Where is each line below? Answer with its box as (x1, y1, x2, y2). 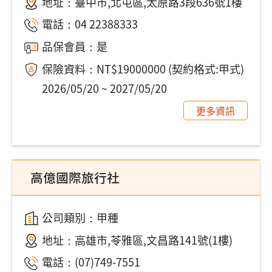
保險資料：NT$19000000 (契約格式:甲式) (41, 61, 244, 77)
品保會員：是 (41, 38, 107, 55)
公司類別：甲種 (41, 209, 118, 225)
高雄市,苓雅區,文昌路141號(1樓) (74, 231, 233, 248)
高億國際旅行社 (30, 168, 120, 186)
